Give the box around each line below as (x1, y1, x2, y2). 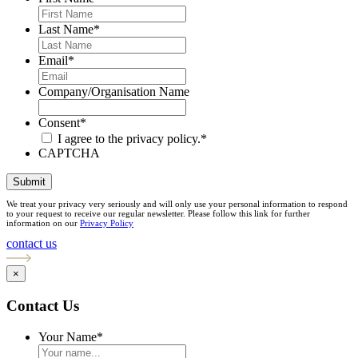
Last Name (38, 22, 93, 36)
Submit (13, 175, 46, 188)
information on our (6, 217, 80, 228)
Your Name (38, 329, 97, 344)
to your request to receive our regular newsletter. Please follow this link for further (6, 208, 310, 218)
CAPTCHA (38, 145, 100, 160)
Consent (38, 115, 80, 129)
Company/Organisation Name (38, 84, 189, 98)
